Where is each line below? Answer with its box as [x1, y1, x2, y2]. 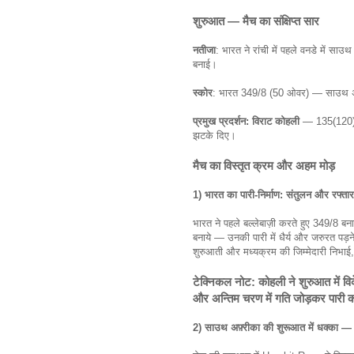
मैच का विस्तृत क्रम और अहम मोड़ [193, 158, 335, 172]
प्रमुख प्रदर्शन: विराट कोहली [193, 115, 303, 127]
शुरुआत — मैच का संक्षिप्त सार [193, 13, 319, 28]
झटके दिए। [193, 129, 239, 141]
